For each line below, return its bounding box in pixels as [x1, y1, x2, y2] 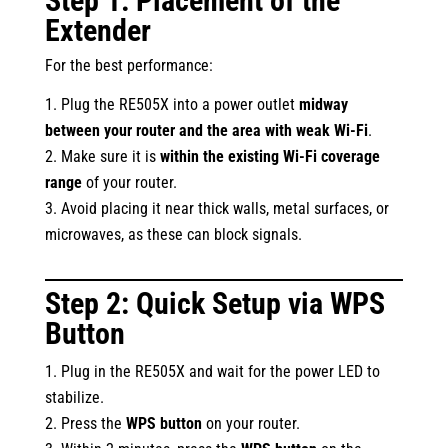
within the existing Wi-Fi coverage [159, 147, 380, 166]
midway [298, 95, 348, 114]
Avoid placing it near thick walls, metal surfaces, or [60, 199, 389, 218]
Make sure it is [60, 147, 160, 166]
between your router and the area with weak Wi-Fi [44, 121, 368, 140]
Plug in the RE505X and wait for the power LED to [60, 362, 380, 381]
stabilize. [44, 388, 104, 407]
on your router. [201, 414, 300, 433]
